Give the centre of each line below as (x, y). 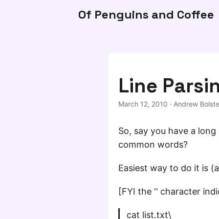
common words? (153, 144)
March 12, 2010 (143, 104)
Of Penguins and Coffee (146, 14)
